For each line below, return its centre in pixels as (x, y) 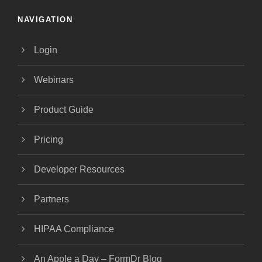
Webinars (54, 80)
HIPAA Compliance (74, 229)
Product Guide (64, 109)
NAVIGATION (45, 19)
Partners (51, 199)
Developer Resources (79, 169)
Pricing (49, 139)
